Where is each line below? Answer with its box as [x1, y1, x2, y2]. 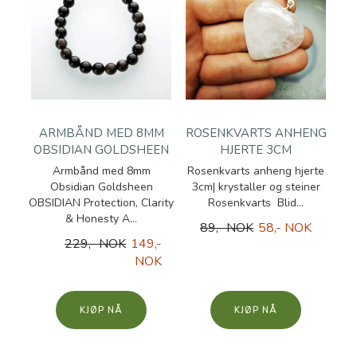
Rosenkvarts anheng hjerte [187, 163, 324, 178]
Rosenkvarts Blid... [208, 195, 304, 210]
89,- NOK [200, 219, 253, 237]
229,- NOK [65, 235, 126, 253]
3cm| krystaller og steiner [191, 179, 320, 194]
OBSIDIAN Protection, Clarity [29, 195, 174, 210]
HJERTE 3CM [220, 142, 292, 158]
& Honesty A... [65, 211, 137, 226]
